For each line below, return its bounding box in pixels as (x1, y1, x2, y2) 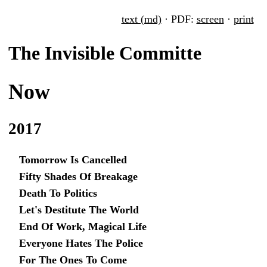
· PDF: (161, 13, 197, 25)
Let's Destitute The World (18, 204, 139, 216)
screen (196, 13, 224, 25)
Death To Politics (18, 187, 97, 200)
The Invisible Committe (8, 42, 201, 64)
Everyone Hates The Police (18, 237, 143, 250)
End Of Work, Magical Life (18, 221, 147, 233)
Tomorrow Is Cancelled (18, 154, 127, 166)
